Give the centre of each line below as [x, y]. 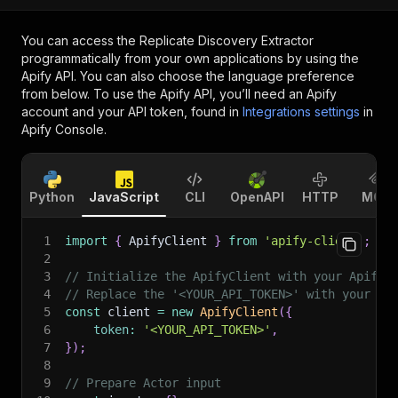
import [86, 241]
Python [52, 197]
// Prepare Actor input [143, 383]
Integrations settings [301, 111]
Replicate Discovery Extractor [227, 40]
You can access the [80, 40]
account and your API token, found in [130, 111]
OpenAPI [257, 197]
